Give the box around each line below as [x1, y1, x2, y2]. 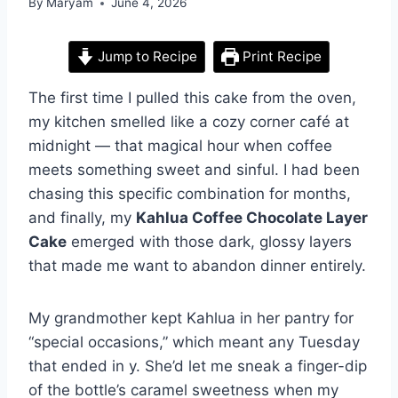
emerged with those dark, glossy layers [67, 233, 352, 251]
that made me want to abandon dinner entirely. [28, 257, 366, 275]
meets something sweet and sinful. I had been [28, 161, 360, 179]
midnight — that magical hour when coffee [28, 137, 332, 155]
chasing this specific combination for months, [28, 185, 351, 203]
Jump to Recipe [94, 48, 197, 66]
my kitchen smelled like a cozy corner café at [28, 113, 349, 131]
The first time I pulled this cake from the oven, [28, 89, 356, 107]
